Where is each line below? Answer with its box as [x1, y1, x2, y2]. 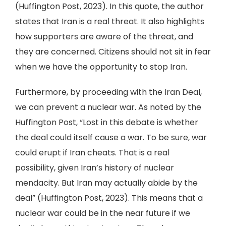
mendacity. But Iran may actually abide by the [15, 177, 198, 189]
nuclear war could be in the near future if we [15, 207, 190, 219]
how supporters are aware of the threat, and [15, 31, 193, 42]
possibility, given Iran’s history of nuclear [15, 162, 174, 174]
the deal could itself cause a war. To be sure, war [15, 132, 207, 143]
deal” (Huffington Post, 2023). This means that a [15, 192, 203, 204]
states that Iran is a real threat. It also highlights [15, 16, 204, 27]
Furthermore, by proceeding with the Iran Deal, [15, 86, 202, 98]
